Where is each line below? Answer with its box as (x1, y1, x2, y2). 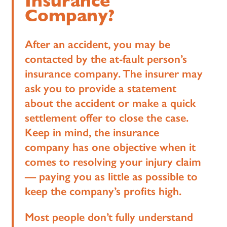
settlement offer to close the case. (25, 110, 189, 125)
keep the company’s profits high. (25, 184, 182, 198)
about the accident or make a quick (25, 96, 196, 110)
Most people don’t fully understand (25, 210, 194, 224)
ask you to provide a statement (25, 81, 177, 95)
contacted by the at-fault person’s (25, 52, 187, 66)
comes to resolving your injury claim (25, 155, 202, 169)
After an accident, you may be (25, 37, 171, 51)
